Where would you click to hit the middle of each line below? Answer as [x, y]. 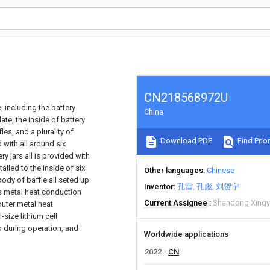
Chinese [221, 170]
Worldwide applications [186, 234]
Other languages [174, 170]
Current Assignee [176, 203]
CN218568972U [186, 98]
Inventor [159, 187]
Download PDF [185, 141]
